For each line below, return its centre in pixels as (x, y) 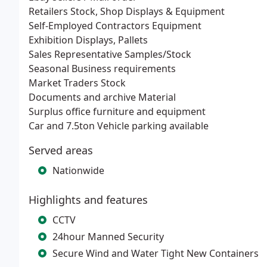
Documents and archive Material (102, 97)
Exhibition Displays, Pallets (88, 40)
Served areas (61, 150)
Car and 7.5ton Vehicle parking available (119, 126)
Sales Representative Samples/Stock (110, 54)
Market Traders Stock (77, 83)
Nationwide (78, 170)
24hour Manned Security (108, 237)
